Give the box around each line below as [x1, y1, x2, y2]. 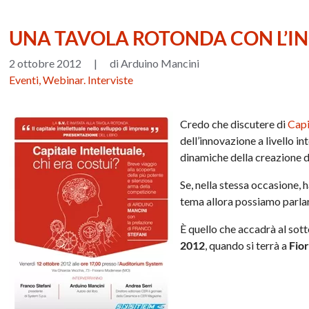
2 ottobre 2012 [9, 56, 82, 70]
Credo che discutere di [180, 117, 288, 130]
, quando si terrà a [205, 238, 290, 252]
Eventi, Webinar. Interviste [9, 72, 134, 86]
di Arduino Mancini [110, 56, 200, 70]
